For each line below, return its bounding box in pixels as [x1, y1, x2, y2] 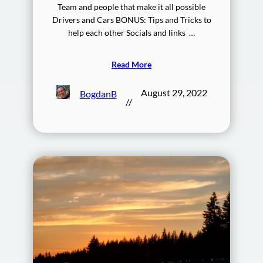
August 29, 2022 [140, 86, 207, 98]
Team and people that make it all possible [58, 1, 205, 12]
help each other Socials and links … [68, 27, 195, 38]
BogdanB [79, 88, 117, 100]
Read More [112, 59, 151, 69]
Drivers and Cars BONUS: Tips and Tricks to [52, 14, 211, 25]
